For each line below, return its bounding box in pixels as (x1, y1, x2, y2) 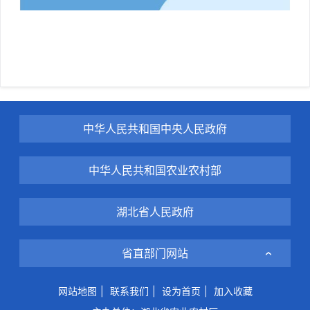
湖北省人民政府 (116, 204, 194, 219)
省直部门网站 (122, 246, 188, 260)
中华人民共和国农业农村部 (89, 163, 221, 177)
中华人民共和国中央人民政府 (83, 121, 227, 136)
